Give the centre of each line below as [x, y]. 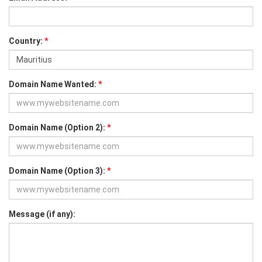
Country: [26, 41]
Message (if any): [42, 214]
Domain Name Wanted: [53, 84]
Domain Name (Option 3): [57, 171]
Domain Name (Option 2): [57, 127]
